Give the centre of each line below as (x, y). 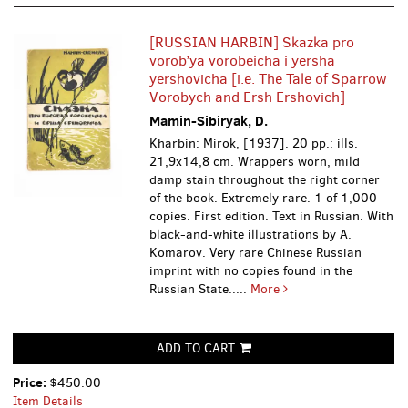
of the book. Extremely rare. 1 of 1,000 (264, 198)
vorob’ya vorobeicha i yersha (243, 61)
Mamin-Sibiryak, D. (209, 121)
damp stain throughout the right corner (265, 180)
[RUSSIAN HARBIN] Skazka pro (252, 42)
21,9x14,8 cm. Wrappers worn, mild (255, 162)
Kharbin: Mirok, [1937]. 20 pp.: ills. (254, 143)
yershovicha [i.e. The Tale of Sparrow (269, 79)
